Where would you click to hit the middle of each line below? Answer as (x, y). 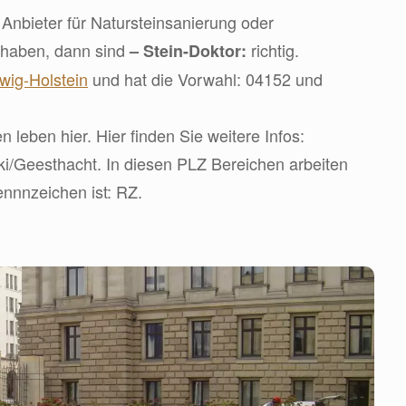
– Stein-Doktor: (188, 51)
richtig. (273, 50)
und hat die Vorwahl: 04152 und (205, 79)
